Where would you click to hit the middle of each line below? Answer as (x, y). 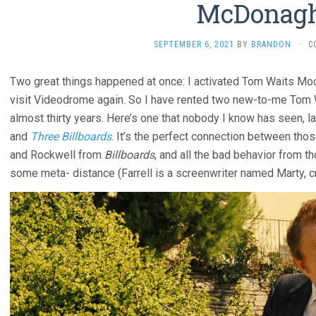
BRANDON (271, 45)
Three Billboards (71, 137)
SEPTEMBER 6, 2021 (194, 45)
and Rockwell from (57, 155)
